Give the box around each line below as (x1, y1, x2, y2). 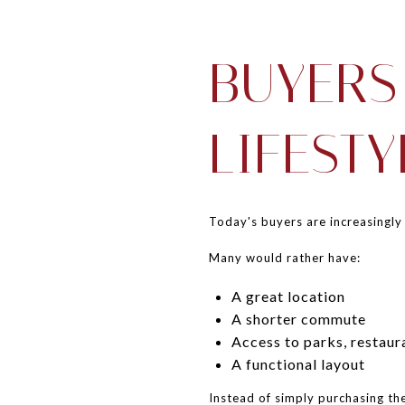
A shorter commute (231, 309, 366, 327)
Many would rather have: (209, 250, 361, 265)
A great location (231, 287, 345, 305)
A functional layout (231, 354, 365, 372)
